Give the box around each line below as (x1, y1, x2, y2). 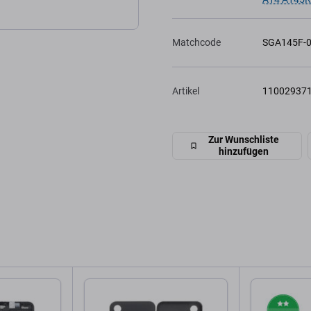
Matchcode (172, 37, 221, 48)
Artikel (172, 85, 199, 96)
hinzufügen (219, 146, 269, 157)
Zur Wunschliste (208, 134, 280, 145)
